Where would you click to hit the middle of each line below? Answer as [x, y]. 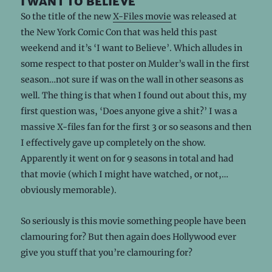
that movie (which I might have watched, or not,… [124, 174]
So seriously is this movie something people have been [133, 221]
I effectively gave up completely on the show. [113, 142]
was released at [204, 16]
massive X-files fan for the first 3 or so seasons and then [136, 127]
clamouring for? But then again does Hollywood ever [128, 236]
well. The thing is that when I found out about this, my [133, 95]
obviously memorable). [68, 190]
